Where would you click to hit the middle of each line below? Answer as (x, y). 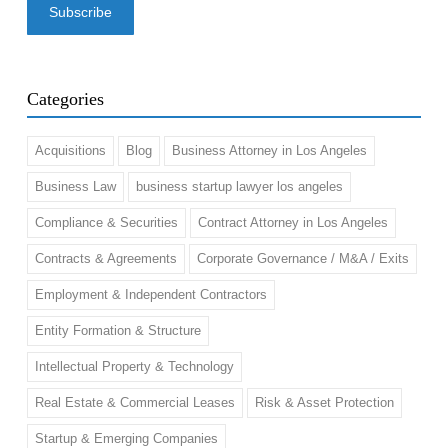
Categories (65, 99)
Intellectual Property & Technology (134, 366)
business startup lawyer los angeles (239, 186)
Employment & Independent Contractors (150, 294)
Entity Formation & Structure (117, 330)
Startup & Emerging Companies (126, 438)
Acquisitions (70, 150)
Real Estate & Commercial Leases (134, 402)
